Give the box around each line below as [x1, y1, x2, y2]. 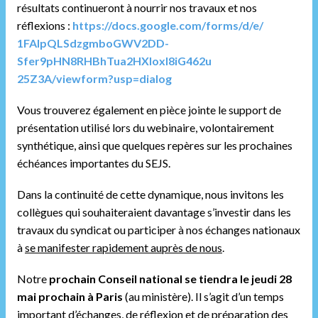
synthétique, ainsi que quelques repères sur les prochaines [17, 138, 292, 152]
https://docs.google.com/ [72, 18, 206, 32]
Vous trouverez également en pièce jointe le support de [17, 103, 281, 116]
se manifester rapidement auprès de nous [25, 241, 222, 254]
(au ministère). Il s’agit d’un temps [123, 290, 284, 303]
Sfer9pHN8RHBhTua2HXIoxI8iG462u [17, 54, 212, 67]
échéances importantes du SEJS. [17, 156, 170, 170]
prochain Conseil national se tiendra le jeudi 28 [49, 272, 292, 285]
